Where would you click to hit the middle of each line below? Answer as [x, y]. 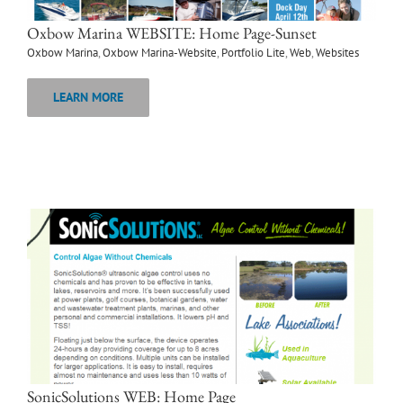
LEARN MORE [88, 98]
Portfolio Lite [253, 53]
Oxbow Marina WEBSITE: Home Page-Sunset [172, 33]
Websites [337, 53]
